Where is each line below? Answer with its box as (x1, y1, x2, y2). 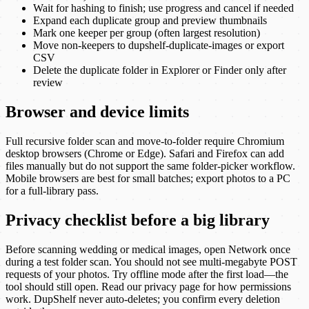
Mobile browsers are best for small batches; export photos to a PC (6, 172, 290, 184)
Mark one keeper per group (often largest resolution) (33, 27, 260, 39)
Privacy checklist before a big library (6, 210, 270, 229)
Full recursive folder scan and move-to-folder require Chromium (6, 134, 284, 147)
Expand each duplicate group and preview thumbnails (33, 14, 267, 27)
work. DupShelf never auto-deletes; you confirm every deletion (6, 292, 280, 305)
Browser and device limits (6, 102, 189, 121)
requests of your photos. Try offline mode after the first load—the (6, 268, 288, 280)
